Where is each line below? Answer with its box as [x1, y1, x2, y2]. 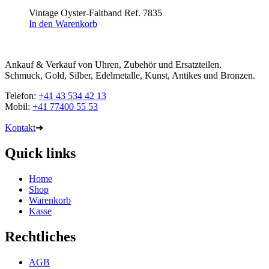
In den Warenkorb [29, 19, 97, 29]
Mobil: [5, 101, 32, 112]
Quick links [5, 145, 76, 161]
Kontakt [5, 122, 35, 133]
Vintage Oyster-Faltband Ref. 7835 [29, 8, 162, 18]
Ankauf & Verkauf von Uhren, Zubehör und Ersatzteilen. [5, 59, 222, 70]
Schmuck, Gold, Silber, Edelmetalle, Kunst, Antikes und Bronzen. [5, 70, 255, 80]
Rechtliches [5, 228, 76, 244]
